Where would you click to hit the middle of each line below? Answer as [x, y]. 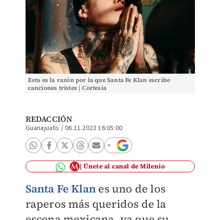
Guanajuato [42, 128]
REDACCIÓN [49, 119]
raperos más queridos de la [96, 204]
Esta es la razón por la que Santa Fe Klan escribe [99, 80]
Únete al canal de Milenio [124, 166]
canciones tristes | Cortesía [67, 88]
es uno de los [131, 189]
